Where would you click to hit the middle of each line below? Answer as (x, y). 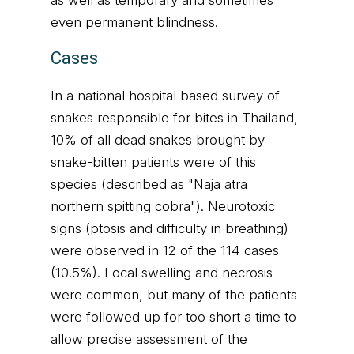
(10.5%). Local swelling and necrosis (162, 273)
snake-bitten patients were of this (153, 162)
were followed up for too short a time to (173, 317)
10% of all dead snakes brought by (158, 140)
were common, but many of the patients (174, 295)
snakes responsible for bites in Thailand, (174, 118)
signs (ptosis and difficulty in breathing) (169, 228)
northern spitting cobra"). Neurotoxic (163, 206)
